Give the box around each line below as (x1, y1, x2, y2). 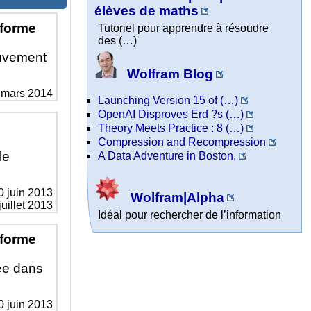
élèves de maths (94, 3, 199, 18)
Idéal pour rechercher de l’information (98, 209, 282, 221)
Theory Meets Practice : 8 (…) (98, 121, 244, 134)
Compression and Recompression (98, 135, 267, 148)
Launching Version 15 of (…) (98, 94, 239, 106)
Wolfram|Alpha (127, 190, 225, 205)
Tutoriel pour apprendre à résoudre (98, 22, 269, 34)
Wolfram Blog (124, 67, 214, 81)
